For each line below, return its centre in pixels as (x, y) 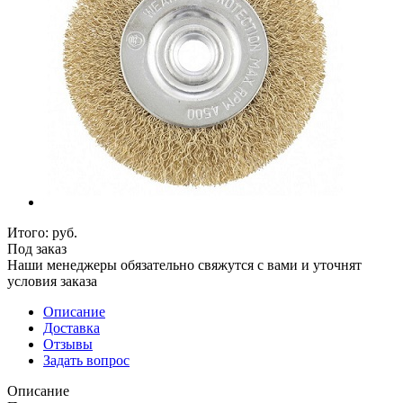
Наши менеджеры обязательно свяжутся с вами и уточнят (184, 264)
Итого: (30, 232)
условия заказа (52, 281)
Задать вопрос (86, 360)
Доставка (72, 327)
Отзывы (68, 344)
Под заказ (37, 248)
